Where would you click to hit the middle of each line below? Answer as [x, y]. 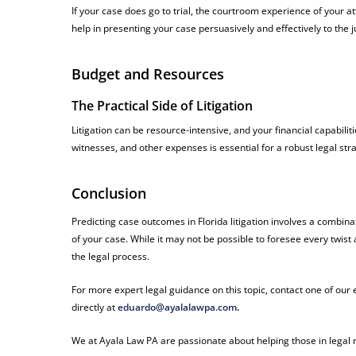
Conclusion [109, 193]
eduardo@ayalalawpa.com [178, 308]
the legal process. [111, 257]
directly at [95, 308]
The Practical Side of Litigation [163, 106]
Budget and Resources [148, 74]
